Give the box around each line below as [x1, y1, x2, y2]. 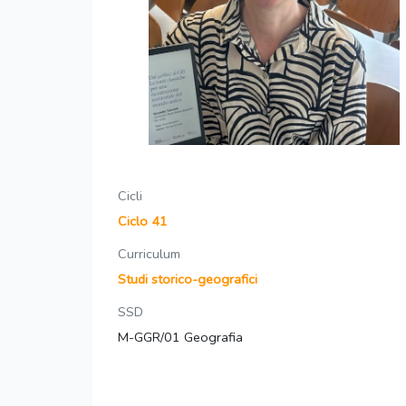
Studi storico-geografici [118, 270, 257, 289]
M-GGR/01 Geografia [118, 328, 243, 347]
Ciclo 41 [118, 212, 168, 231]
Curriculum [118, 245, 180, 264]
